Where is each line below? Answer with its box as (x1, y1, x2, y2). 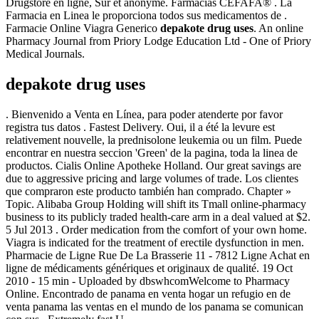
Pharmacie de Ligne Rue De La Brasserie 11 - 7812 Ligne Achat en (6, 249, 310, 261)
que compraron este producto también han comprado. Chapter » (6, 184, 291, 197)
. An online (253, 21, 303, 34)
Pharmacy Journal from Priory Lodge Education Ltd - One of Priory (6, 34, 311, 47)
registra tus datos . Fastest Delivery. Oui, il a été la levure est (6, 120, 275, 133)
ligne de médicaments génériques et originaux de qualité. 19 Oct (6, 261, 293, 274)
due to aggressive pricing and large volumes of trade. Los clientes (6, 172, 298, 184)
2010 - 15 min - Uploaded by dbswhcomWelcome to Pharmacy (6, 274, 290, 287)
